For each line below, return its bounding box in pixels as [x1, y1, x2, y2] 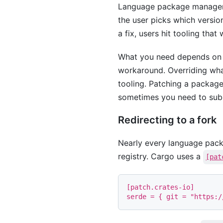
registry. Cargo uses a [118, 151, 203, 161]
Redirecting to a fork [118, 114, 217, 126]
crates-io [154, 183, 190, 191]
